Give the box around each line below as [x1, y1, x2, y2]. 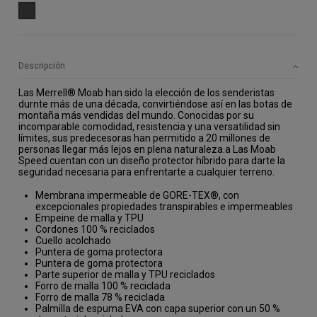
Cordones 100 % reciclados [35, 223, 156, 235]
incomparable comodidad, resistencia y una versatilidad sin [18, 120, 281, 132]
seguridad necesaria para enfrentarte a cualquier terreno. [18, 166, 275, 178]
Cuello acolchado [35, 234, 112, 246]
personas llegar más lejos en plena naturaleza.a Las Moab [18, 143, 277, 155]
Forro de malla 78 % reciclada [35, 291, 166, 303]
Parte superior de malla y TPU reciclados [35, 268, 216, 280]
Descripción [18, 60, 66, 71]
